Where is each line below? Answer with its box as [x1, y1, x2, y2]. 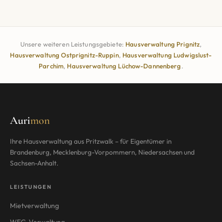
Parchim [39, 61, 64, 70]
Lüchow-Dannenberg [118, 61, 181, 70]
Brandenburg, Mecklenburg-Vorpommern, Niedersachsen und [10, 147, 195, 157]
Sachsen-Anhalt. [10, 158, 58, 167]
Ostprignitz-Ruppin [61, 51, 119, 59]
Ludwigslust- [173, 51, 212, 59]
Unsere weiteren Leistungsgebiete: [20, 40, 124, 48]
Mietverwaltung [10, 201, 59, 210]
